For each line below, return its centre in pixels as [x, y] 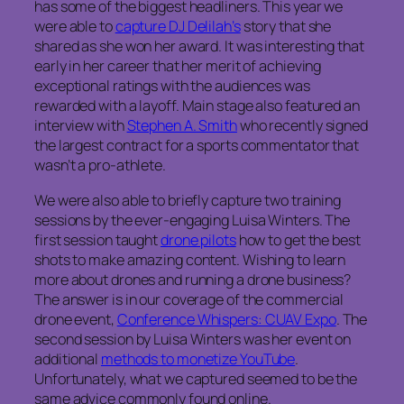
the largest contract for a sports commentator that [197, 146]
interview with [81, 126]
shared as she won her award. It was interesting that [199, 46]
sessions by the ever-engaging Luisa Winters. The [193, 220]
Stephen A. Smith [182, 126]
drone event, [76, 319]
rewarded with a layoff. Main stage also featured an [197, 106]
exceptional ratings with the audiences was [172, 86]
